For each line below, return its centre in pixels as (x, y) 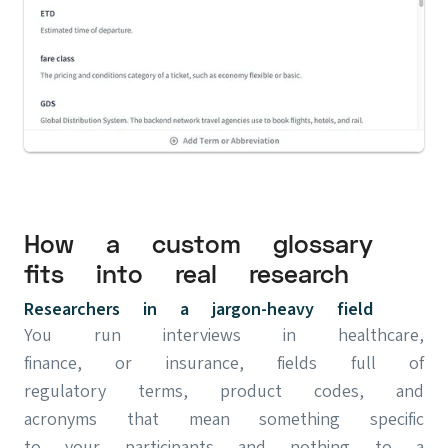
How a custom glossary (198, 245)
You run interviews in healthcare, (224, 335)
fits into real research (186, 275)
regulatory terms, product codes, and (224, 391)
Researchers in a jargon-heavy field (198, 309)
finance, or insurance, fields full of (224, 363)
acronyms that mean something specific (224, 419)
